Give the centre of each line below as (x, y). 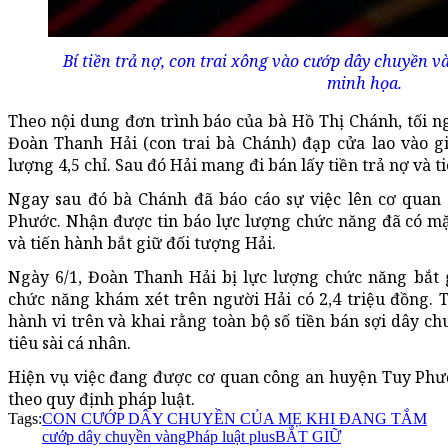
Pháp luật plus (230, 437)
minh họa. (364, 83)
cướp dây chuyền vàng (114, 437)
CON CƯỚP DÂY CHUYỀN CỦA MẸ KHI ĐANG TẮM (234, 419)
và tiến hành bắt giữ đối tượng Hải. (142, 243)
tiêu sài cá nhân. (69, 343)
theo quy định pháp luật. (101, 399)
